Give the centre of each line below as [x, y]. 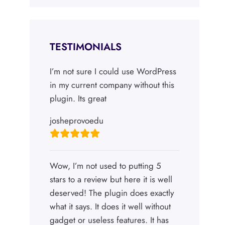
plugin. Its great [78, 99]
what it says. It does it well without [110, 207]
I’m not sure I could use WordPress [113, 72]
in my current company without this [112, 85]
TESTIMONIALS [86, 47]
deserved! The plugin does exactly [112, 193]
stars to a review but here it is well [111, 180]
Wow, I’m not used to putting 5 [106, 166]
